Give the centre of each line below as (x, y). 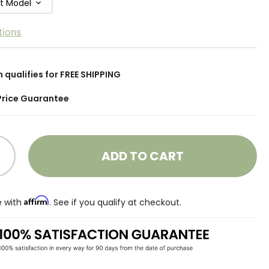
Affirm (37, 200)
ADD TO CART (143, 156)
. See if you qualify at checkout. (116, 202)
